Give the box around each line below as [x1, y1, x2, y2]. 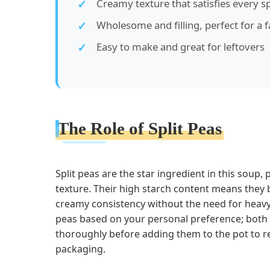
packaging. [55, 242, 105, 256]
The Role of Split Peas [57, 119, 222, 139]
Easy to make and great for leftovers [96, 40, 265, 54]
